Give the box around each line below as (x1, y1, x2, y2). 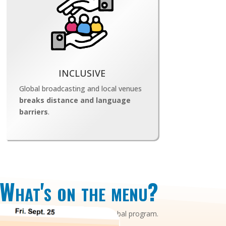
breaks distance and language (19, 95, 131, 105)
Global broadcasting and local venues (19, 83, 142, 93)
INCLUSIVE (59, 67, 106, 79)
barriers (19, 106, 48, 117)
